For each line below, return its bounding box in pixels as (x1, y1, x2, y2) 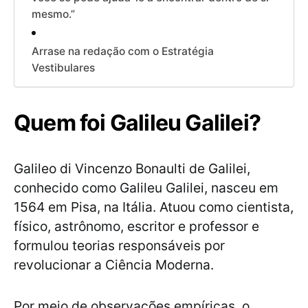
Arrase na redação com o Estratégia (32, 45, 214, 58)
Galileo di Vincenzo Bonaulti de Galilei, (14, 160, 250, 177)
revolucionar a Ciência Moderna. (14, 256, 214, 274)
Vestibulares (32, 61, 95, 75)
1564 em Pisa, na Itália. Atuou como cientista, (14, 199, 294, 216)
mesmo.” (32, 8, 75, 21)
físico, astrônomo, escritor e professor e (14, 218, 259, 235)
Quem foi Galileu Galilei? (14, 109, 261, 137)
